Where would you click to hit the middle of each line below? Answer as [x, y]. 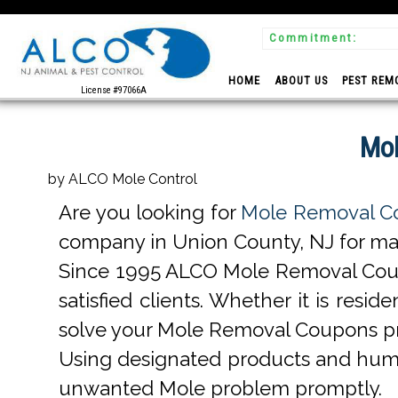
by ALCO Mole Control [122, 179]
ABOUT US [301, 80]
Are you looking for [150, 212]
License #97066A [113, 90]
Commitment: [313, 38]
